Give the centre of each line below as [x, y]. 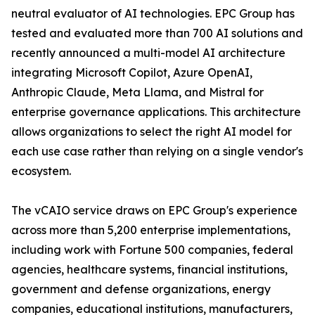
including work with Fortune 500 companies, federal [152, 250]
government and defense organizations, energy [141, 289]
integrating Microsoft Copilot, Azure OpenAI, [132, 73]
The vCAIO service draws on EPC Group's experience [154, 211]
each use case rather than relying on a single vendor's [157, 152]
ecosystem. [41, 171]
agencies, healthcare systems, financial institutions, [149, 270]
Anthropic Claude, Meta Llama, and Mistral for [137, 92]
